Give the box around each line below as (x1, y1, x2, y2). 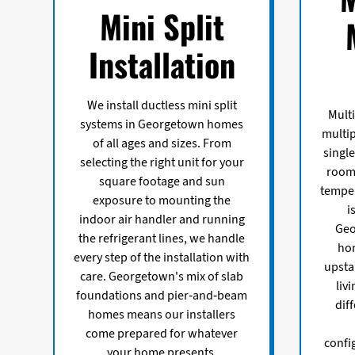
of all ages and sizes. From (92, 134, 231, 152)
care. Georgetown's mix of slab (80, 267, 244, 285)
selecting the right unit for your (79, 153, 244, 171)
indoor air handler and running (78, 210, 245, 228)
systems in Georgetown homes (80, 115, 244, 133)
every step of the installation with (74, 248, 250, 266)
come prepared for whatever (86, 324, 239, 342)
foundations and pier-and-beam (76, 286, 248, 304)
